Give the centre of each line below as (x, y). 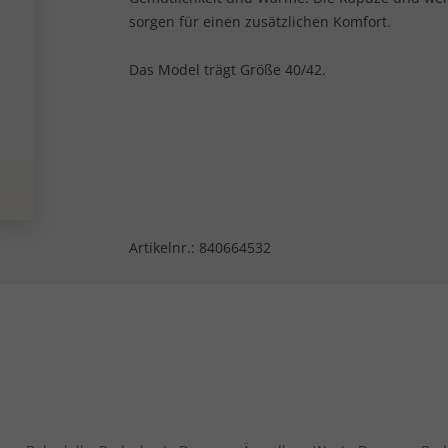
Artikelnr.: (164, 247)
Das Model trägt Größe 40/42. (227, 69)
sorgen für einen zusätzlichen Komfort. (260, 21)
